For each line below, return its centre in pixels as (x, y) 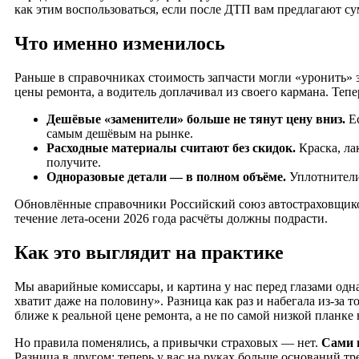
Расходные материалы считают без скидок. (171, 147)
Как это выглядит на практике (149, 252)
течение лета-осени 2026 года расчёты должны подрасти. (171, 218)
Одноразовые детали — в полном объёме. (166, 176)
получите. (74, 162)
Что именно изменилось (120, 43)
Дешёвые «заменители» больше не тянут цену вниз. (196, 119)
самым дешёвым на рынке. (120, 133)
